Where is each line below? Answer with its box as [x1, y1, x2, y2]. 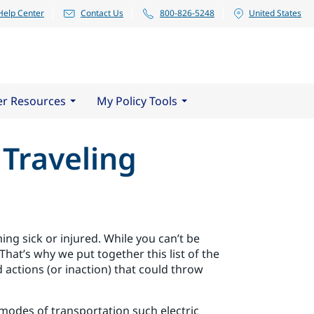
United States [249, 7, 301, 19]
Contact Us [81, 7, 123, 19]
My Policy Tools [97, 93, 177, 109]
